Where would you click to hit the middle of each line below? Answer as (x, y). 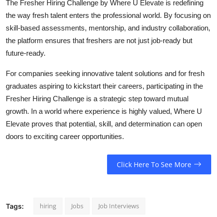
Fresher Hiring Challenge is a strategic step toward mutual (97, 99)
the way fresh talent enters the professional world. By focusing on (108, 15)
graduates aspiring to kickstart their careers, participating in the (104, 86)
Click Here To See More (154, 164)
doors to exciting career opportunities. (65, 137)
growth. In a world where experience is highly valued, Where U (104, 111)
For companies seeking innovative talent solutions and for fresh (105, 74)
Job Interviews (119, 206)
